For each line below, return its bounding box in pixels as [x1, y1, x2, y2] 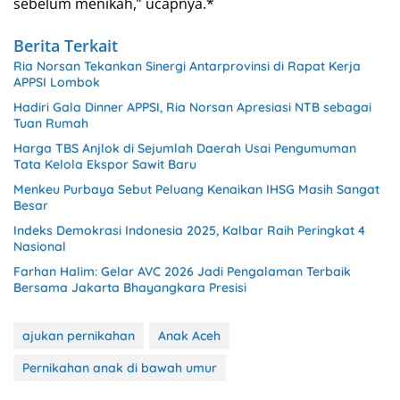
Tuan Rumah [13, 114, 88, 131]
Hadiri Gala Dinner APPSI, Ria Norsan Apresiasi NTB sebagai [13, 98, 371, 115]
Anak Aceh [158, 327, 221, 344]
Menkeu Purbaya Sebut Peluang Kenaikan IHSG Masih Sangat [13, 180, 379, 197]
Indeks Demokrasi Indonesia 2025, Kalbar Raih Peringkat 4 [13, 221, 365, 238]
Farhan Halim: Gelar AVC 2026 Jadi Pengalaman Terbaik [13, 262, 351, 279]
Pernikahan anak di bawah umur [22, 359, 217, 376]
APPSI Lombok [13, 73, 100, 90]
